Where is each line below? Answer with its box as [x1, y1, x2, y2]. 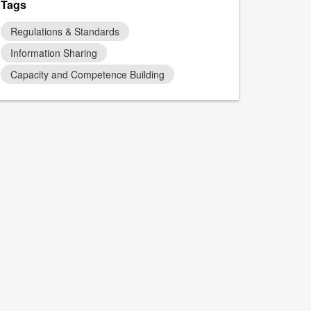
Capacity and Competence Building [10, 67, 165, 81]
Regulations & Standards [10, 24, 120, 38]
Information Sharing [10, 46, 98, 60]
